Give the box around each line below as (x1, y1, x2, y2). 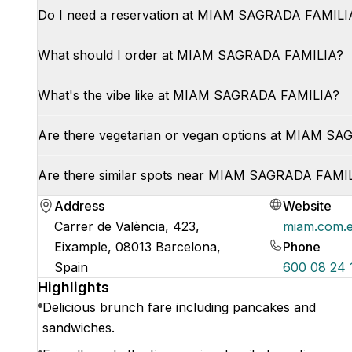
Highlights (38, 279, 109, 295)
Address (54, 198, 105, 214)
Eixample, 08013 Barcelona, (54, 239, 222, 255)
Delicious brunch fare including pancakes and (42, 299, 316, 315)
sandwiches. (42, 320, 115, 335)
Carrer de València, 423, (54, 218, 200, 234)
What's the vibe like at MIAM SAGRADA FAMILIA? (38, 87, 339, 103)
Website (283, 198, 332, 214)
